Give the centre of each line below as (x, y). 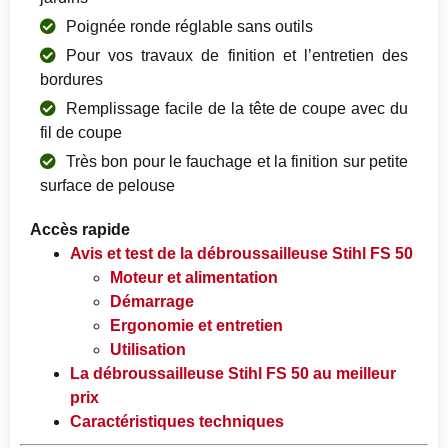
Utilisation (148, 349)
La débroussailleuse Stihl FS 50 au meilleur (233, 373)
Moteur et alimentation (194, 277)
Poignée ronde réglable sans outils (189, 26)
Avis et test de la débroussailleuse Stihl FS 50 (241, 253)
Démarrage (152, 301)
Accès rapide (80, 229)
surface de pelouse (107, 185)
